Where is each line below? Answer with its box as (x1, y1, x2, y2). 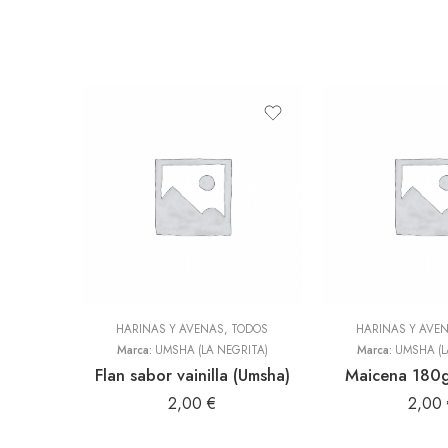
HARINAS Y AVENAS (116, 320, 224, 337)
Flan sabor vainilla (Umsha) (94, 362, 290, 387)
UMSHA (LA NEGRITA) (154, 341, 268, 358)
